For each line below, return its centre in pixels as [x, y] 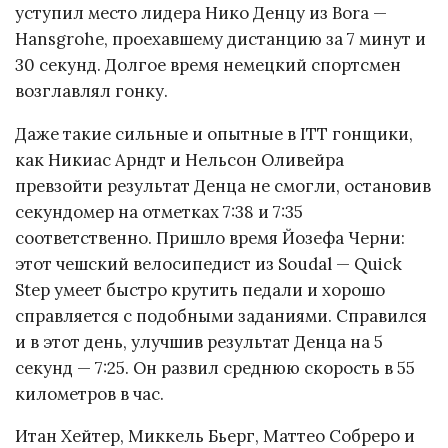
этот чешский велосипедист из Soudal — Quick [208, 263]
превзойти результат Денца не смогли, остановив [223, 185]
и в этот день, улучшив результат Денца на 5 [199, 341]
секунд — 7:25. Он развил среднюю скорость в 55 [215, 367]
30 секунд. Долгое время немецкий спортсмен [208, 64]
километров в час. [89, 393]
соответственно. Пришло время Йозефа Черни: [210, 237]
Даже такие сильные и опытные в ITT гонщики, [214, 133]
